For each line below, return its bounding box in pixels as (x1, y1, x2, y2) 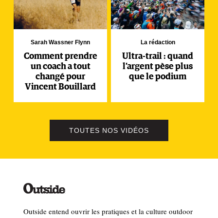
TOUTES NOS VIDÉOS (69, 126, 149, 134)
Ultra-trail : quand (122, 52, 193, 61)
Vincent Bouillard (25, 82, 96, 91)
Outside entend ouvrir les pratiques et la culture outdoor (23, 206, 193, 216)
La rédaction (140, 38, 175, 46)
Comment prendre (23, 52, 97, 61)
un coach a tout (30, 62, 91, 71)
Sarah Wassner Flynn (31, 38, 90, 46)
